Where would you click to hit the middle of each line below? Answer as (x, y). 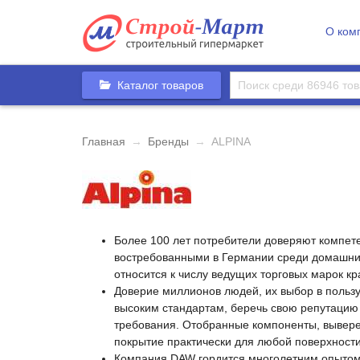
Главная (104, 141)
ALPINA (231, 141)
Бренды (168, 141)
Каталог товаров (160, 85)
